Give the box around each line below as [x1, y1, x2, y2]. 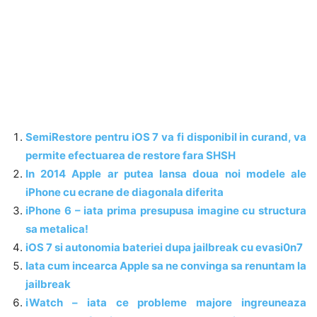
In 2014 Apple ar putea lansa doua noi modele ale [25, 166, 306, 180]
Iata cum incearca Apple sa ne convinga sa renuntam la [25, 258, 306, 272]
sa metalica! [25, 221, 88, 236]
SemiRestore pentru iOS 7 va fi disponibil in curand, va [25, 129, 306, 144]
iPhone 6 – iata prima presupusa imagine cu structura [25, 203, 306, 217]
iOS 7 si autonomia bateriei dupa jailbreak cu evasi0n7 [25, 240, 303, 254]
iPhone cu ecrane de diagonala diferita [25, 185, 224, 199]
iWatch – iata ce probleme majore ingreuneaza [25, 295, 306, 309]
